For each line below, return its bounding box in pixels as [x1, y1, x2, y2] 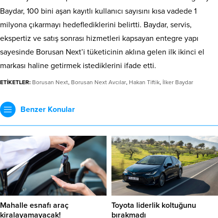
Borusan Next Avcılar [71, 79, 126, 86]
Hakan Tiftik [129, 79, 160, 86]
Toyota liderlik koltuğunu [111, 200, 196, 211]
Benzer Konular [20, 105, 75, 115]
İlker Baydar [163, 79, 193, 86]
